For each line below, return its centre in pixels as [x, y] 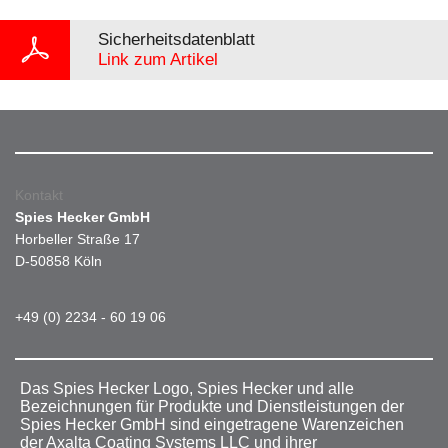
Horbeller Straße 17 [77, 239]
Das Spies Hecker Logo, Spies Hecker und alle [187, 389]
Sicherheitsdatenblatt [176, 40]
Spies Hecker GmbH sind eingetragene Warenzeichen [212, 425]
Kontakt [39, 195]
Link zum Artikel [158, 60]
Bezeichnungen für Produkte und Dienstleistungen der [212, 407]
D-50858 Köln [58, 261]
